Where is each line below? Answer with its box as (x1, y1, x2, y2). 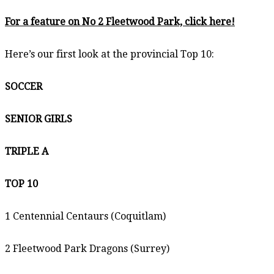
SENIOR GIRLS (5, 113, 72, 125)
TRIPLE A (5, 145, 48, 157)
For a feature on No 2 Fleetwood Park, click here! (5, 15, 235, 28)
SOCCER (5, 80, 42, 92)
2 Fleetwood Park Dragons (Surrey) (5, 242, 169, 254)
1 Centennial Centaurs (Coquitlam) (5, 210, 166, 222)
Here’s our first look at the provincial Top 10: (5, 48, 214, 60)
